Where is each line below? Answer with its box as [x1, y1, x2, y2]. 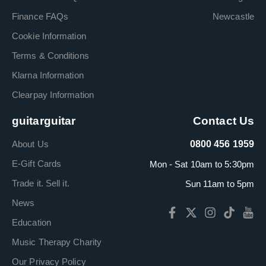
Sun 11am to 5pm [185, 178, 254, 189]
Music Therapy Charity [12, 236, 102, 247]
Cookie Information [12, 30, 86, 41]
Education [12, 217, 51, 227]
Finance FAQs [12, 11, 69, 21]
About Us [12, 138, 49, 149]
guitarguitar [12, 114, 76, 127]
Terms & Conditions [12, 50, 89, 61]
